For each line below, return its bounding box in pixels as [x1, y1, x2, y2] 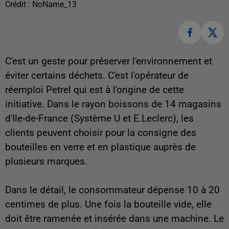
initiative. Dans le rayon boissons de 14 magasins [5, 98, 221, 110]
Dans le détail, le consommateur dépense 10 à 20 [5, 184, 220, 196]
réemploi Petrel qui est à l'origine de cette [5, 84, 184, 96]
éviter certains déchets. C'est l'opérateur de [5, 70, 189, 81]
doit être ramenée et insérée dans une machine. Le [5, 213, 224, 224]
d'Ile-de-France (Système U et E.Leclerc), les [5, 112, 194, 124]
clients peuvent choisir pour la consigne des [5, 127, 196, 139]
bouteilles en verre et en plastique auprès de [5, 141, 196, 153]
